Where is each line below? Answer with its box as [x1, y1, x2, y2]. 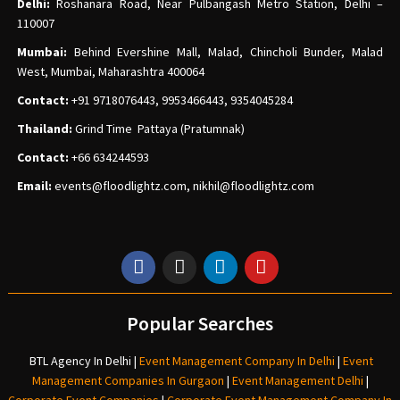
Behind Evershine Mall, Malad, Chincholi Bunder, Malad [73, 43, 384, 60]
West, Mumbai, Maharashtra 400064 [16, 62, 204, 79]
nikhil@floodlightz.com [192, 177, 314, 194]
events [51, 177, 92, 194]
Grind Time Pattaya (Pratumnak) [74, 120, 245, 137]
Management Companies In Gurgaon [31, 372, 224, 389]
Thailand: [16, 120, 75, 137]
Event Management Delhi [231, 372, 363, 389]
